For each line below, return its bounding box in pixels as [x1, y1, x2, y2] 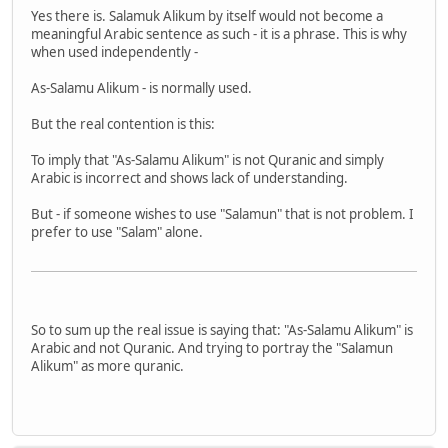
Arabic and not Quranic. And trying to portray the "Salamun [31, 339, 393, 358]
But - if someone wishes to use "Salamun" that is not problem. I [31, 205, 414, 224]
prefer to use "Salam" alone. [31, 223, 212, 242]
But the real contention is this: [31, 115, 215, 134]
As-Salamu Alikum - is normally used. [31, 79, 252, 98]
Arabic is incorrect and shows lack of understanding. [31, 169, 348, 188]
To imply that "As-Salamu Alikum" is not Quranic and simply [31, 151, 384, 170]
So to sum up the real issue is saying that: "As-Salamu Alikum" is [31, 321, 413, 340]
